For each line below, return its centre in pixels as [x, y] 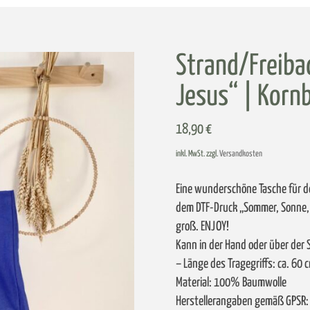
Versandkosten [241, 154]
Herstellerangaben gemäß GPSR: [242, 302]
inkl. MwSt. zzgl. [198, 154]
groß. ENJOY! [202, 227]
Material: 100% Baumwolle [231, 283]
